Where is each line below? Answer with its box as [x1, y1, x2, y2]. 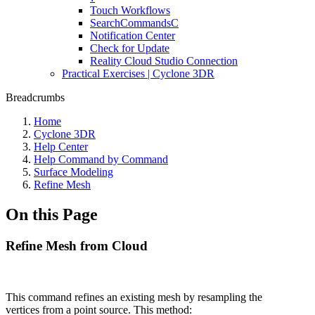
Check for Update [90, 42, 169, 54]
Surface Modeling [34, 166, 113, 178]
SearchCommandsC [90, 17, 179, 29]
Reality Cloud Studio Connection [90, 55, 238, 67]
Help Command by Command [34, 153, 168, 165]
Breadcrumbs [6, 91, 65, 103]
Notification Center [90, 30, 175, 41]
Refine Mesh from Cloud [6, 238, 148, 253]
